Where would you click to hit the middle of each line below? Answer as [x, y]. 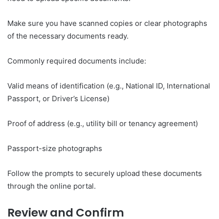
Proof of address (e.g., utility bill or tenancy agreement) [103, 123]
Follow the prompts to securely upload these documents [105, 173]
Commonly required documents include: [77, 61]
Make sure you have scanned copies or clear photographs [107, 23]
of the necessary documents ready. [69, 36]
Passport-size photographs [55, 148]
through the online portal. [52, 186]
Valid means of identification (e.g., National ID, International [109, 86]
